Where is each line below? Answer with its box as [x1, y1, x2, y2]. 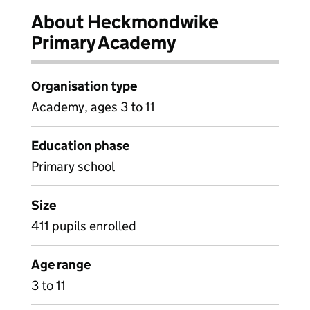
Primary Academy [31, 31, 176, 54]
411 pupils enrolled [31, 218, 136, 234]
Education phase [31, 138, 129, 154]
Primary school [31, 158, 115, 174]
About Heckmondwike [31, 10, 219, 33]
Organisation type [31, 78, 137, 94]
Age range [31, 257, 91, 273]
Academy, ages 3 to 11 [31, 99, 155, 115]
